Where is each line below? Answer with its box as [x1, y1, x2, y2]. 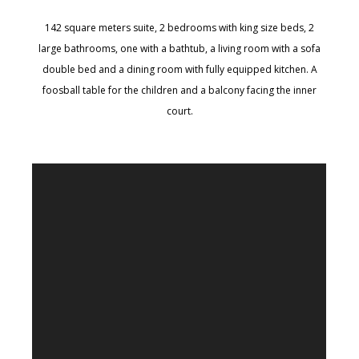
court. [166, 104, 193, 118]
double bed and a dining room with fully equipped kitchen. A [42, 63, 317, 76]
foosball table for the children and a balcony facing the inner [42, 83, 317, 97]
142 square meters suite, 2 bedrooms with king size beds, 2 [45, 21, 314, 34]
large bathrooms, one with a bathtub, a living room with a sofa [38, 42, 321, 55]
